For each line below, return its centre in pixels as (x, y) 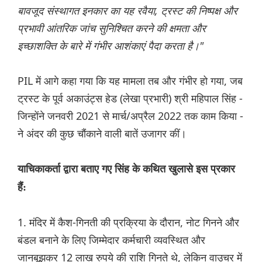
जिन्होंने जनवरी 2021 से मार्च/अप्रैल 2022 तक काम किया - (130, 116)
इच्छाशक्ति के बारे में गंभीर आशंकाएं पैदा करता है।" (111, 46)
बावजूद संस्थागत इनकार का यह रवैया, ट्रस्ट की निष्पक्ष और (127, 11)
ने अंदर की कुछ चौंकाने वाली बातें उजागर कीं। (102, 134)
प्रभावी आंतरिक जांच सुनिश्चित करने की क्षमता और (112, 28)
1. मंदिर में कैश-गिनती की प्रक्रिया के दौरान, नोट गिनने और (128, 223)
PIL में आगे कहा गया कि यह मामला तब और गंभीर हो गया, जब (130, 81)
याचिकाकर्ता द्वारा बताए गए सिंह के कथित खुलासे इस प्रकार (126, 169)
